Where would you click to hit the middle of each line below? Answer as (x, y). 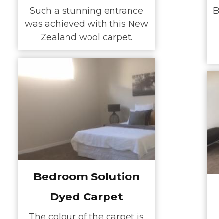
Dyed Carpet (86, 196)
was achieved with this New (86, 24)
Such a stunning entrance (86, 11)
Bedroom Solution (86, 176)
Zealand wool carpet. (86, 37)
